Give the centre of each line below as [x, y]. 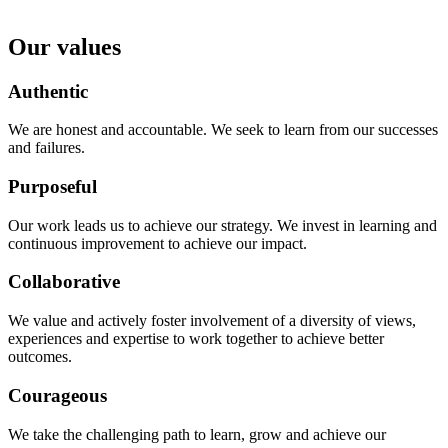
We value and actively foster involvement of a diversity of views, [212, 321]
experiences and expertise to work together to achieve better [196, 339]
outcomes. [42, 357]
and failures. [50, 148]
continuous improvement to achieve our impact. [159, 243]
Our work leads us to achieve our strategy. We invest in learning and [222, 225]
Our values [64, 46]
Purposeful [52, 186]
